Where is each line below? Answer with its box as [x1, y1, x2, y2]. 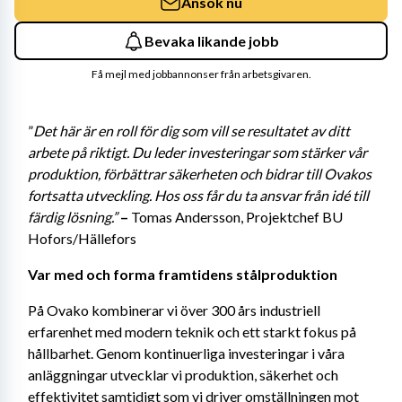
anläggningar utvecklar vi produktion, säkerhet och [28, 366, 338, 383]
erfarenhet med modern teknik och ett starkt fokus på [28, 323, 356, 340]
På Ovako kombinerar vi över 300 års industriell [28, 301, 320, 319]
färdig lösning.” [28, 208, 120, 225]
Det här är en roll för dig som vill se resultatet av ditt [33, 122, 350, 139]
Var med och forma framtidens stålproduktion [28, 266, 337, 283]
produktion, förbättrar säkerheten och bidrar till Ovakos [28, 165, 371, 182]
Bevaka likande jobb [144, 31, 279, 49]
